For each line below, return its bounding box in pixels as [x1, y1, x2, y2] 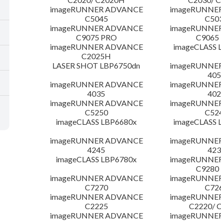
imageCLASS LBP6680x [56, 117, 137, 127]
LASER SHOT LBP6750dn [52, 61, 141, 71]
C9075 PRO [75, 33, 117, 42]
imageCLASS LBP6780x [56, 154, 137, 164]
